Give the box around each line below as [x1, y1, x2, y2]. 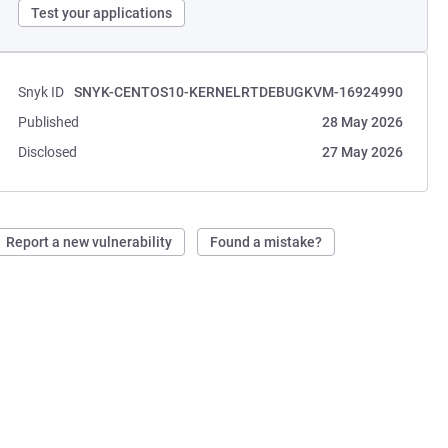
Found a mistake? [210, 234, 323, 250]
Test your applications [31, 5, 173, 21]
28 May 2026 [321, 114, 403, 130]
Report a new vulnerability [6, 234, 173, 250]
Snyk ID [18, 84, 65, 100]
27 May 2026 [321, 144, 403, 160]
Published [18, 114, 80, 130]
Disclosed [18, 144, 78, 160]
